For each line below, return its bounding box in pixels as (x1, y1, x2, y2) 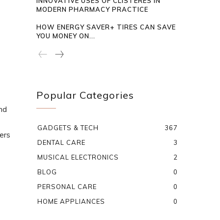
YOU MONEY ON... (36, 32, 96, 40)
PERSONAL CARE (37, 183, 97, 191)
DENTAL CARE (37, 138, 86, 147)
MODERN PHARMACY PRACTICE (36, 5, 149, 14)
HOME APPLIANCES (37, 197, 106, 206)
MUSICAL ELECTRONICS (37, 153, 119, 162)
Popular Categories (36, 89, 135, 102)
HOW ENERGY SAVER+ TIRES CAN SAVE (36, 23, 176, 31)
